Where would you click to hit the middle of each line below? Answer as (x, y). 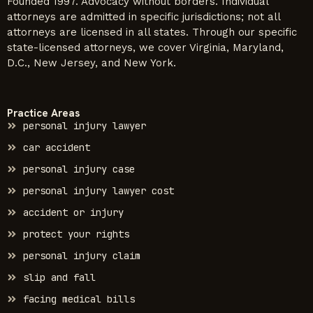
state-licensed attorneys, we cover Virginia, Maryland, (145, 47)
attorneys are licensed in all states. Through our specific (152, 32)
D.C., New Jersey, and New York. (92, 63)
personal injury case (79, 169)
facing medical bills (79, 299)
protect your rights (76, 234)
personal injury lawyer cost (98, 190)
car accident (56, 147)
